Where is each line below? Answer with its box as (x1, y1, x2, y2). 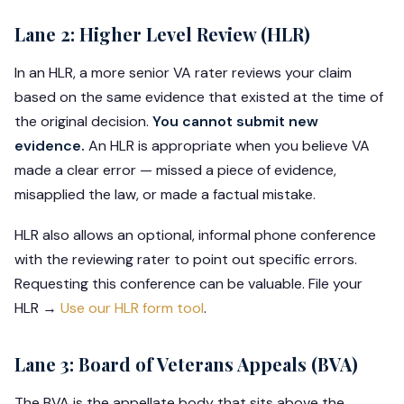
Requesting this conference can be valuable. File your (14, 273, 363, 293)
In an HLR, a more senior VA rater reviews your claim (14, 62, 352, 82)
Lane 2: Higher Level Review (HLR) (14, 21, 310, 46)
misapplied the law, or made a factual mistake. (14, 184, 316, 204)
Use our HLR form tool (60, 298, 204, 317)
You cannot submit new (152, 111, 318, 131)
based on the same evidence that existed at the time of (14, 87, 383, 106)
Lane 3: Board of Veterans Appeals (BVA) (14, 351, 358, 376)
